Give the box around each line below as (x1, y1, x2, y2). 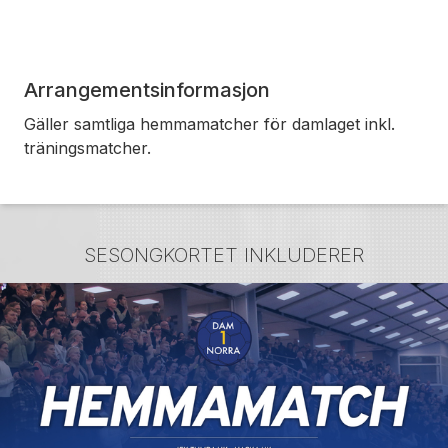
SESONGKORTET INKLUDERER (84, 243, 364, 267)
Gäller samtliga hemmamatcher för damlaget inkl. (24, 114, 395, 134)
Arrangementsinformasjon (24, 78, 270, 102)
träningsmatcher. (24, 138, 151, 158)
